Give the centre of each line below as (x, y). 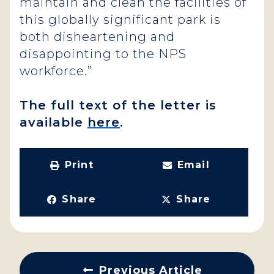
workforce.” (58, 71)
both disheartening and (97, 37)
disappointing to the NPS (103, 54)
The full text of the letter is (118, 105)
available (54, 122)
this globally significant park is (120, 20)
